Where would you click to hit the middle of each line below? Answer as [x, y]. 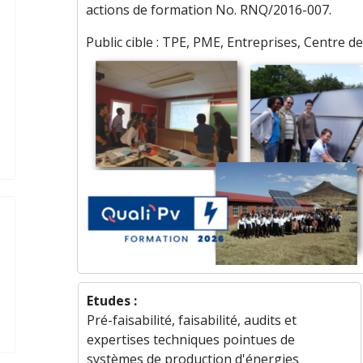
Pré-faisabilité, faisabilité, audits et [191, 320]
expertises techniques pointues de [190, 340]
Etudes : [111, 301]
